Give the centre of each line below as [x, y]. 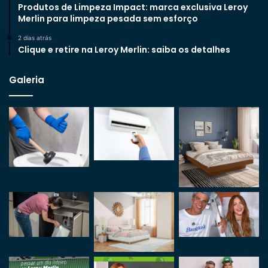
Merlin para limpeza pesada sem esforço [109, 18]
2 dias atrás [35, 37]
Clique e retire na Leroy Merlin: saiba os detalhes [124, 49]
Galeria [27, 80]
